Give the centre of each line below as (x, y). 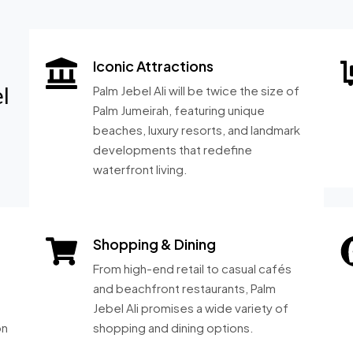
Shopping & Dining (155, 244)
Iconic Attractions (154, 66)
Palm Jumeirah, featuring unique (179, 110)
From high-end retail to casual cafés (193, 268)
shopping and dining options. (174, 327)
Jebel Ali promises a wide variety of (191, 308)
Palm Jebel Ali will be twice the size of (197, 90)
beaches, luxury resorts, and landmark (197, 130)
